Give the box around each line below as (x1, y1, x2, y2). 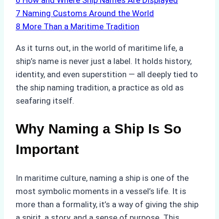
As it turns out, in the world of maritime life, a (16, 43, 183, 53)
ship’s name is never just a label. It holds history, (16, 56, 192, 66)
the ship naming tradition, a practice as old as (16, 83, 184, 93)
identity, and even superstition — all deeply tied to (16, 69, 198, 80)
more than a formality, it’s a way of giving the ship (16, 199, 198, 209)
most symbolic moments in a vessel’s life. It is (16, 186, 186, 196)
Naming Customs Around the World (22, 8, 154, 19)
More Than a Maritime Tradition (22, 22, 139, 32)
